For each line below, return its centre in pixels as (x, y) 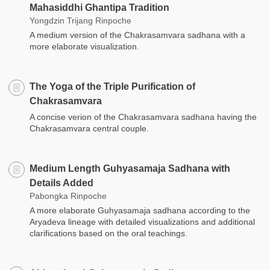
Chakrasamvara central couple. (89, 128)
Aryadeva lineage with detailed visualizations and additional (142, 222)
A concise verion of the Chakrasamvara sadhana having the (143, 117)
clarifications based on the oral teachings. (108, 233)
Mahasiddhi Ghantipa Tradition (99, 8)
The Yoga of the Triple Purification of (112, 86)
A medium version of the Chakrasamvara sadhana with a (137, 35)
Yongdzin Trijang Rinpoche (80, 20)
